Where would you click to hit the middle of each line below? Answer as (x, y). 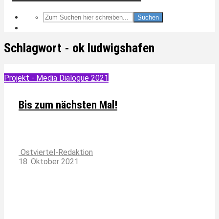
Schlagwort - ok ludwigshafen (79, 48)
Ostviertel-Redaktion (56, 153)
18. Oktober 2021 (49, 162)
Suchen (148, 17)
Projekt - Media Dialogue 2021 (56, 78)
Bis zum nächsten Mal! (68, 105)
